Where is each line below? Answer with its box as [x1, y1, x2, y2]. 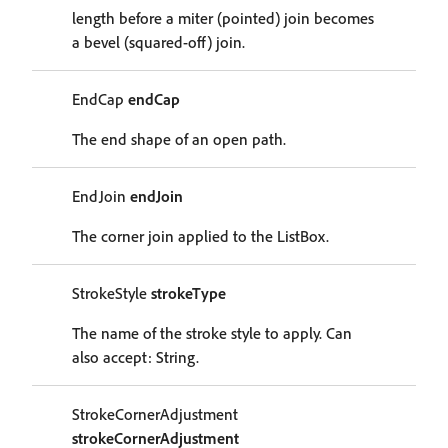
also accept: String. [72, 347, 199, 367]
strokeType [151, 283, 226, 303]
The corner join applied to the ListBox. [72, 226, 329, 246]
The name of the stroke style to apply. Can [72, 323, 352, 343]
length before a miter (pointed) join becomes [72, 8, 374, 28]
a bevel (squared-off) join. [72, 32, 245, 52]
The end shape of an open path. [72, 129, 286, 149]
